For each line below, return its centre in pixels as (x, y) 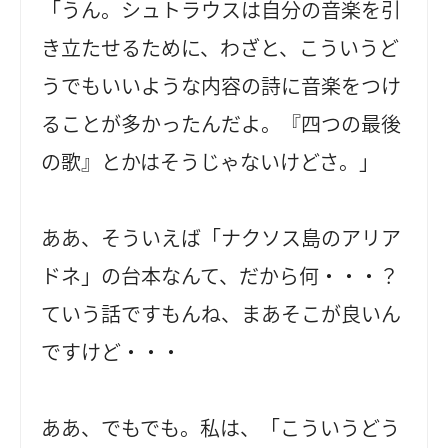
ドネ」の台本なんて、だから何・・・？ (220, 276)
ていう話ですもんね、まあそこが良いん (221, 314)
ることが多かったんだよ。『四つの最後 (221, 124)
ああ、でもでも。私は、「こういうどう (221, 428)
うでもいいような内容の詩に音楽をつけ (221, 86)
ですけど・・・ (111, 352)
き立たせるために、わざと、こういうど (220, 48)
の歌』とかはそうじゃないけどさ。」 (210, 162)
